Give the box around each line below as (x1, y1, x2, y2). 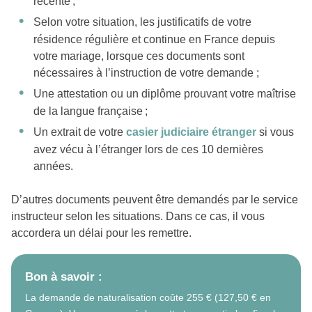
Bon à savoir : (25, 270, 102, 284)
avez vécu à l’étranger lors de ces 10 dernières (33, 143, 263, 156)
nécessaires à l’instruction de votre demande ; (33, 67, 259, 79)
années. (33, 160, 73, 173)
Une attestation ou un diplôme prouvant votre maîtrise (33, 88, 296, 100)
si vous (256, 126, 294, 139)
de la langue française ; (33, 105, 148, 118)
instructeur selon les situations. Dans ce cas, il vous (11, 210, 265, 223)
